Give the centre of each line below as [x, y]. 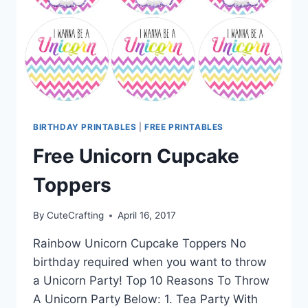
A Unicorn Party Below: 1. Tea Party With [145, 299]
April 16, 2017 [147, 216]
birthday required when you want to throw [150, 262]
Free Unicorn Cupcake [136, 156]
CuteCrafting [76, 216]
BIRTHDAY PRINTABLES [85, 126]
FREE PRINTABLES [184, 126]
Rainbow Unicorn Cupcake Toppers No [140, 244]
